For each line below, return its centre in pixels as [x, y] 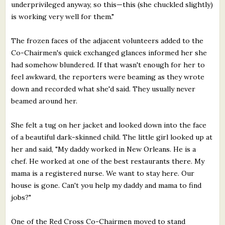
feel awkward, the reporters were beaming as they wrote [108, 77]
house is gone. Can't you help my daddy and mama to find [106, 185]
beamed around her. [44, 101]
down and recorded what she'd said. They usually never [103, 89]
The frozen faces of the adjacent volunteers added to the [107, 40]
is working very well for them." [63, 16]
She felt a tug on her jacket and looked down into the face [109, 125]
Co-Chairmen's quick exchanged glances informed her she [109, 52]
